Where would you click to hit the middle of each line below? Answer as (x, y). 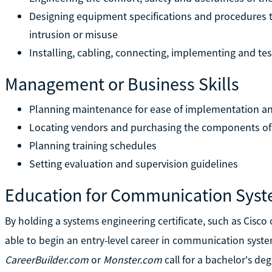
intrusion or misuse (73, 34)
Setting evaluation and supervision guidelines (133, 163)
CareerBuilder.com (46, 260)
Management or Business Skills (122, 83)
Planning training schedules (93, 145)
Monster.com (132, 260)
